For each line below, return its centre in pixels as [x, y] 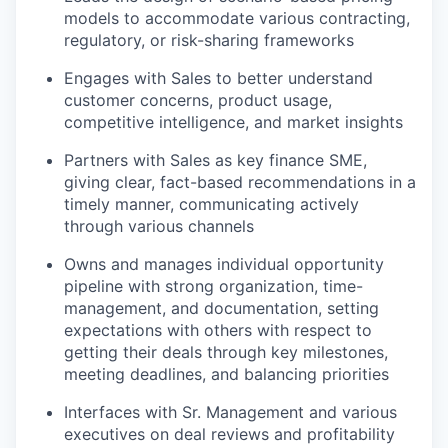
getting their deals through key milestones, [226, 351]
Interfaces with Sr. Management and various [230, 411]
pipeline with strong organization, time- [213, 285]
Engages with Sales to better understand [218, 77]
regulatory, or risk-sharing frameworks [209, 39]
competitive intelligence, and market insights [233, 121]
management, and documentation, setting [221, 307]
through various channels [159, 225]
